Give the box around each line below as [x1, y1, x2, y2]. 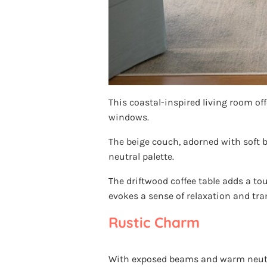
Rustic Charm [108, 213, 200, 231]
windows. [108, 111, 149, 123]
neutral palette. [108, 151, 174, 163]
